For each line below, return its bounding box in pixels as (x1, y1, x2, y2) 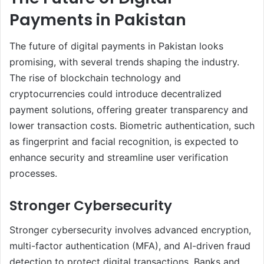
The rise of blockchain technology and (9, 72, 181, 84)
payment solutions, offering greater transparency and (9, 104, 248, 116)
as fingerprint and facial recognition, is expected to (9, 136, 239, 148)
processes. (9, 167, 57, 180)
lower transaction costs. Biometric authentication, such (9, 120, 255, 132)
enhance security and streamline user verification (9, 151, 228, 164)
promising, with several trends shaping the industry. (9, 56, 239, 68)
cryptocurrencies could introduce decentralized (9, 88, 222, 100)
